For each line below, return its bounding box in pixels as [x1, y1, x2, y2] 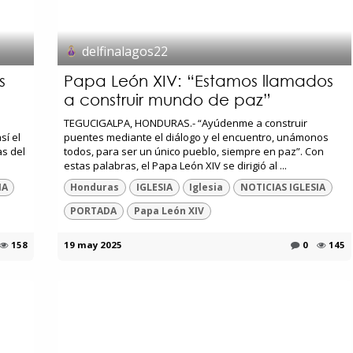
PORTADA [70, 204, 117, 218]
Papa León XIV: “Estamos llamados [63, 71, 333, 90]
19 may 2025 [63, 239, 122, 251]
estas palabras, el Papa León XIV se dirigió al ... [63, 158, 287, 173]
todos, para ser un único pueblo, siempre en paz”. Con [63, 143, 324, 158]
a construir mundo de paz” [63, 90, 271, 109]
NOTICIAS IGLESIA [240, 180, 326, 194]
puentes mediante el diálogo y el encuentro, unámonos [63, 129, 329, 144]
